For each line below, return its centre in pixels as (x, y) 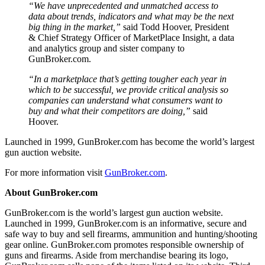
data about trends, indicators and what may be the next (131, 16)
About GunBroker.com (51, 192)
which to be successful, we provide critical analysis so (128, 89)
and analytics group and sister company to (106, 48)
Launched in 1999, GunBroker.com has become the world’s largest (130, 141)
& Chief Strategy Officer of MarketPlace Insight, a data (131, 37)
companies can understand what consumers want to (125, 100)
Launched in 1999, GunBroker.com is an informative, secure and (126, 223)
